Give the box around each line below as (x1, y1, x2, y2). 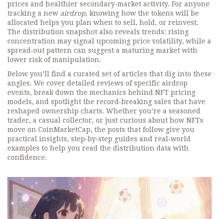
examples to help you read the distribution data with (7, 144, 189, 152)
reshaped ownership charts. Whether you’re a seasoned (7, 107, 200, 115)
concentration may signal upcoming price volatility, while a (7, 37, 211, 45)
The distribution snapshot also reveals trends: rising (7, 28, 189, 36)
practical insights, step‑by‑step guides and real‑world (7, 135, 191, 143)
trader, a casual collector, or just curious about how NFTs (7, 116, 203, 124)
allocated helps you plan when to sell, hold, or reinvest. (7, 19, 198, 26)
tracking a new (7, 9, 60, 17)
